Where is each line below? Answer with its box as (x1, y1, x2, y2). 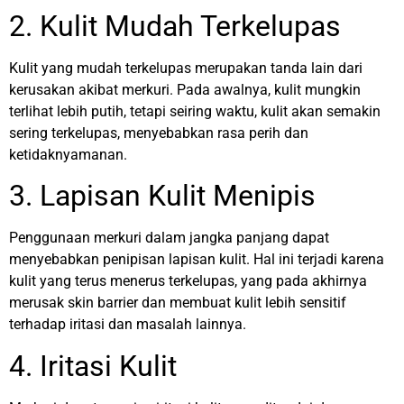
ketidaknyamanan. (9, 145, 127, 163)
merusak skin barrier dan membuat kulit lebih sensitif (9, 294, 346, 312)
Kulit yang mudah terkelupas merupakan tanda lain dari (9, 59, 363, 77)
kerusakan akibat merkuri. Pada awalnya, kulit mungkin (9, 80, 361, 98)
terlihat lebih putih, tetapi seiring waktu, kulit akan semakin (9, 102, 381, 120)
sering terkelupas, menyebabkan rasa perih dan (9, 124, 308, 142)
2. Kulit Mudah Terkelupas (9, 8, 341, 43)
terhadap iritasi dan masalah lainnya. (9, 316, 246, 334)
